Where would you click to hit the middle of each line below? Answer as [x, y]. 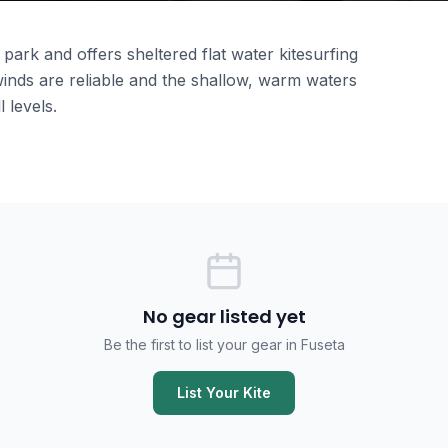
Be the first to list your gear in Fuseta [224, 344]
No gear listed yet [224, 316]
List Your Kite [224, 392]
